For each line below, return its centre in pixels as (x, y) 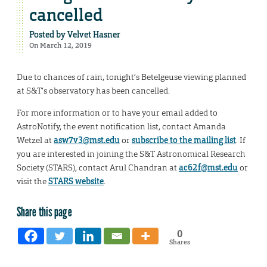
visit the (32, 181)
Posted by (48, 35)
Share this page (44, 212)
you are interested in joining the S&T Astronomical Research (131, 154)
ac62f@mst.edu (208, 168)
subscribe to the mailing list (184, 140)
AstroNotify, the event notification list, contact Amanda (121, 127)
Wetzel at (35, 140)
